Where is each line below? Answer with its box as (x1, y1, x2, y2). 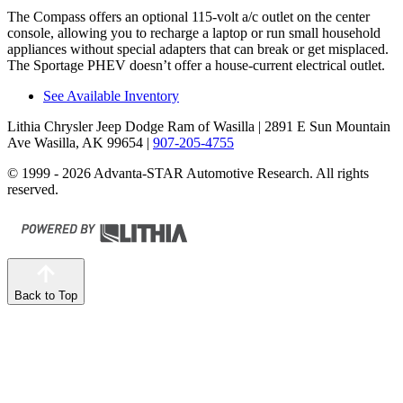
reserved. (7, 182, 58, 198)
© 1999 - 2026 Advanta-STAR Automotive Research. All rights (7, 166, 369, 182)
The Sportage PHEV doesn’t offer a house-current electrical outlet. (7, 58, 385, 74)
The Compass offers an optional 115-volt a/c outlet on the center (7, 9, 370, 25)
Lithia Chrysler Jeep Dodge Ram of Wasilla (7, 119, 255, 135)
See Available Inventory (43, 88, 179, 104)
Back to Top (14, 289, 77, 303)
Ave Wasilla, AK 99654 (7, 135, 143, 151)
